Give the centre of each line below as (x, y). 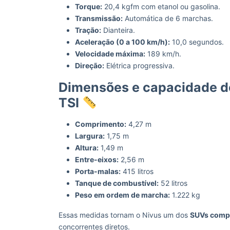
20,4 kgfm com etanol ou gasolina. (161, 6)
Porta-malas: (98, 171)
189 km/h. (163, 54)
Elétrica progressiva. (139, 65)
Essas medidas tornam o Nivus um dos (124, 215)
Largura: (90, 136)
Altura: (87, 148)
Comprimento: (101, 124)
